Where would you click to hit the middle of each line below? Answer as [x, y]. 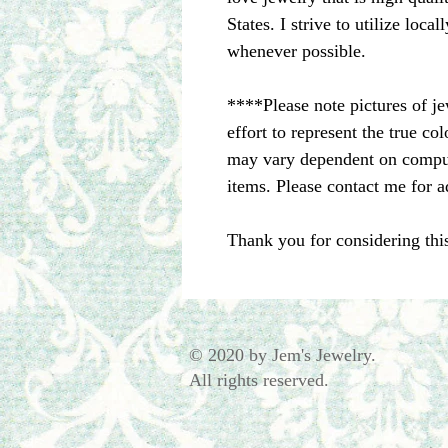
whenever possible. [296, 51]
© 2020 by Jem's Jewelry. [285, 355]
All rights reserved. [259, 380]
